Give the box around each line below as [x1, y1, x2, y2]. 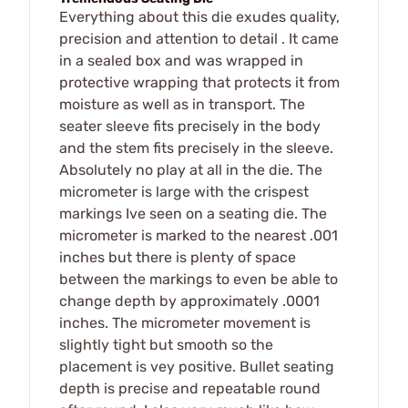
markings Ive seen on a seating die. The [59, 204, 327, 222]
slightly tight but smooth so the [59, 335, 273, 353]
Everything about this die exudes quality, [59, 7, 340, 25]
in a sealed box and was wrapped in [59, 51, 303, 69]
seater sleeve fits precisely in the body [59, 117, 321, 135]
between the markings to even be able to [59, 270, 338, 288]
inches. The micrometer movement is [59, 313, 311, 331]
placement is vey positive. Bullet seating [59, 357, 334, 375]
